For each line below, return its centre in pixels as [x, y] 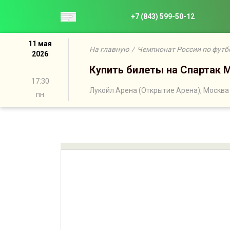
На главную [109, 49]
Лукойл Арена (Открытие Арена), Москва [159, 90]
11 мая [40, 44]
